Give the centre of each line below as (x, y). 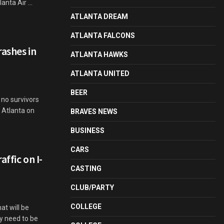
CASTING (86, 168)
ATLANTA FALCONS (103, 35)
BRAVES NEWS (94, 111)
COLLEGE (86, 206)
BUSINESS (87, 130)
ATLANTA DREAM (99, 16)
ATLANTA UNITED (100, 73)
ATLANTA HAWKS (99, 54)
